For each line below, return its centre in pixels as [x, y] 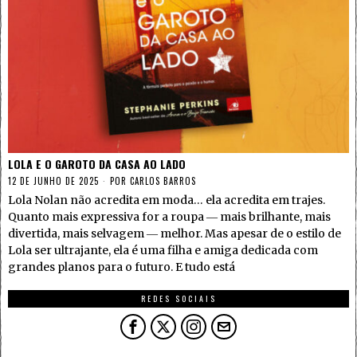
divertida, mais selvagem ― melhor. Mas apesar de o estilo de [175, 233]
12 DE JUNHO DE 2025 [53, 180]
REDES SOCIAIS [178, 298]
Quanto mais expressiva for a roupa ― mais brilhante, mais [169, 216]
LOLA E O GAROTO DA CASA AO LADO [97, 163]
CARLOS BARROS [163, 180]
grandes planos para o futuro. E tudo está [122, 267]
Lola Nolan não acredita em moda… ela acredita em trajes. [167, 200]
